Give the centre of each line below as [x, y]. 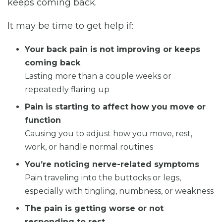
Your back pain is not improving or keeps [112, 49]
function [43, 120]
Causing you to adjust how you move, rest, [109, 133]
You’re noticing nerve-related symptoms [112, 164]
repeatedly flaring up [67, 89]
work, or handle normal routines [89, 147]
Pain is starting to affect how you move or [115, 107]
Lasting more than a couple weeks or [98, 76]
